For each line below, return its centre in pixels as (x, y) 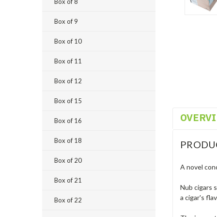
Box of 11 (68, 61)
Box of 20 (68, 160)
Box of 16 (68, 121)
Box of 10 (68, 41)
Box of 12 (68, 81)
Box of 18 (68, 140)
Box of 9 (66, 21)
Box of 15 (68, 101)
